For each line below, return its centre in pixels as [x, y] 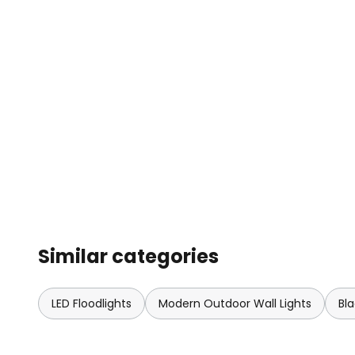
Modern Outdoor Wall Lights [235, 303]
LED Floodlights [92, 303]
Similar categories [128, 256]
